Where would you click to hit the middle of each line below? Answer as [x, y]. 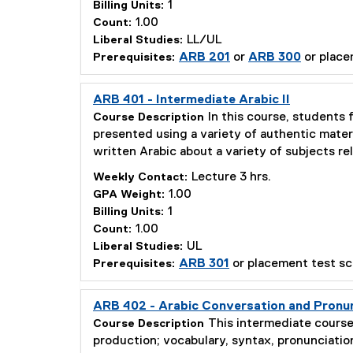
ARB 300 [275, 58]
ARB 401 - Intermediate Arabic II [191, 100]
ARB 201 [204, 58]
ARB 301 [204, 264]
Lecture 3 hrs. [231, 177]
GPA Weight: [129, 195]
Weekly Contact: [140, 177]
